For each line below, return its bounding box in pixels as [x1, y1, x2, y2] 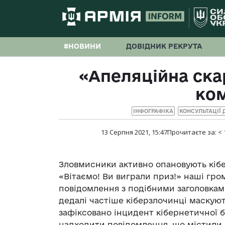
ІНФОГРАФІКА [133, 108, 173, 115]
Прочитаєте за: [167, 128, 218, 137]
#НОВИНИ [64, 42, 101, 50]
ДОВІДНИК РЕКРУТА [126, 42, 202, 50]
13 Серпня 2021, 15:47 [100, 128, 167, 137]
